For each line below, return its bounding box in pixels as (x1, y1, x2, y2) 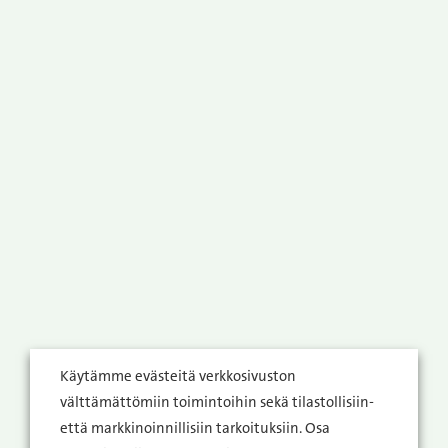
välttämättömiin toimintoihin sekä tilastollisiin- (60, 393, 374, 412)
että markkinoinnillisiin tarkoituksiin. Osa (60, 419, 330, 438)
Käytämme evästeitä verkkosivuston (60, 367, 296, 386)
